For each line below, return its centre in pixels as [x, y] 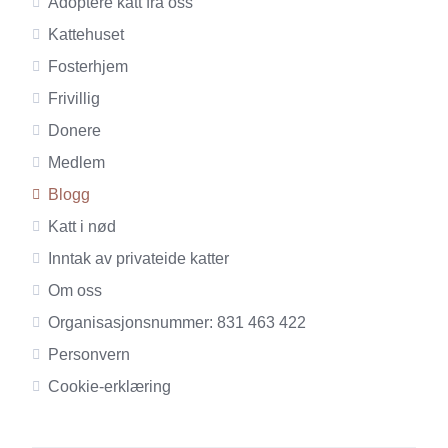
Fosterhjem [88, 66]
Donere [74, 130]
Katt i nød [82, 226]
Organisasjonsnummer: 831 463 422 [177, 322]
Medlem [76, 162]
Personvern [89, 354]
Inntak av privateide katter [138, 258]
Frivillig [74, 98]
